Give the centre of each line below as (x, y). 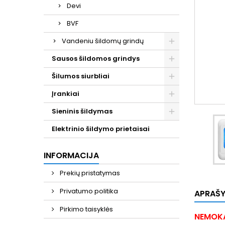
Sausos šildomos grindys (96, 59)
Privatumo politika (88, 191)
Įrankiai (66, 94)
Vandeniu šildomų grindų (103, 41)
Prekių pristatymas (89, 173)
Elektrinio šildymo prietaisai (101, 129)
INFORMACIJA (71, 155)
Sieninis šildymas (82, 111)
